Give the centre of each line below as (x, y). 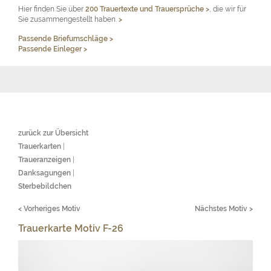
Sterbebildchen (45, 186)
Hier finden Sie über (52, 9)
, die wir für (228, 9)
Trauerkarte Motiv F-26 (71, 229)
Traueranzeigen (44, 160)
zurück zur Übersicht (55, 133)
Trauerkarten (40, 146)
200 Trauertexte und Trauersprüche (145, 9)
